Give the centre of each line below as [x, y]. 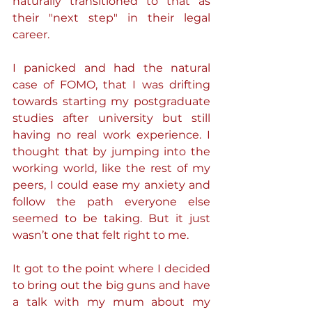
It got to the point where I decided [111, 268]
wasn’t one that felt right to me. [101, 235]
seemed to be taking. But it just [111, 218]
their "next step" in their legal [111, 18]
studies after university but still [111, 118]
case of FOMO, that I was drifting [111, 85]
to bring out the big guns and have [111, 285]
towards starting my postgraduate [111, 101]
